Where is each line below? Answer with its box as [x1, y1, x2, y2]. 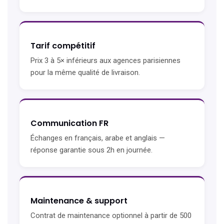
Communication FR [30, 117, 108, 129]
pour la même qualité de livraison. [30, 68, 140, 77]
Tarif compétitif [30, 40, 95, 52]
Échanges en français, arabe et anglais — [30, 133, 165, 143]
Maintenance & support [30, 195, 127, 207]
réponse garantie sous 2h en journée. [30, 145, 152, 155]
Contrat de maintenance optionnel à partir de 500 [30, 211, 191, 220]
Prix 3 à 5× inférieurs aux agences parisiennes [30, 56, 180, 65]
